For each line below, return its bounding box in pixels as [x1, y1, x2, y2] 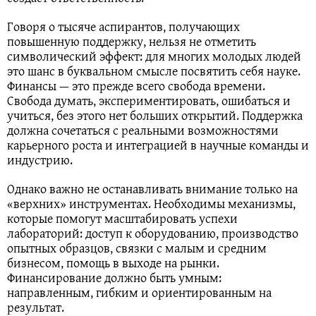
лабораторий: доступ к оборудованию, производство [7, 224, 298, 243]
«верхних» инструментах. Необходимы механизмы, [7, 194, 296, 214]
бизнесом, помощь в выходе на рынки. [7, 253, 219, 273]
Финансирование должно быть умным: [7, 268, 221, 288]
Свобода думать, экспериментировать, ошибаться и [7, 91, 291, 111]
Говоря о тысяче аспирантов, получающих [7, 17, 240, 37]
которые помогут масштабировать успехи [7, 209, 238, 229]
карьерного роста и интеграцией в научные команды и [7, 135, 309, 155]
